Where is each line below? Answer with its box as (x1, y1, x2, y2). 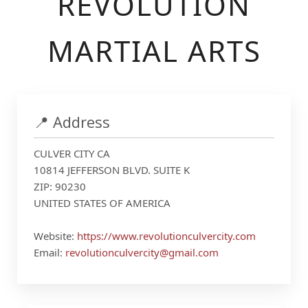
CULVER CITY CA (34, 146, 110, 160)
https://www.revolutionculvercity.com (77, 229, 256, 243)
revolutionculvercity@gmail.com (65, 245, 219, 259)
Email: (34, 245, 65, 259)
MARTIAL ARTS (47, 31, 261, 70)
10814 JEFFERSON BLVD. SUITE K (34, 163, 190, 177)
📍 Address (34, 111, 110, 132)
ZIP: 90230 (34, 179, 86, 193)
